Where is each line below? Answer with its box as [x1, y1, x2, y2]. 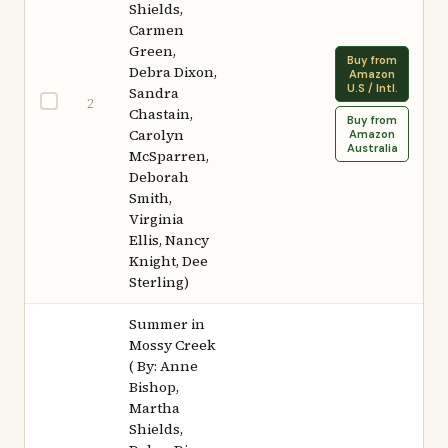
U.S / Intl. [346, 81, 398, 95]
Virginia [129, 209, 184, 229]
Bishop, [129, 377, 179, 397]
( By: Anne [129, 356, 198, 376]
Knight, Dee [129, 251, 208, 271]
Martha [129, 398, 180, 418]
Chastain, [129, 104, 193, 124]
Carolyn [129, 125, 184, 145]
